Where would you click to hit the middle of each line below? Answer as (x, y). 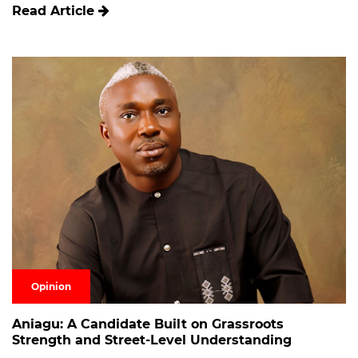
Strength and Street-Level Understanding (152, 340)
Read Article (55, 11)
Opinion (51, 287)
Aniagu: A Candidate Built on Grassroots (148, 324)
